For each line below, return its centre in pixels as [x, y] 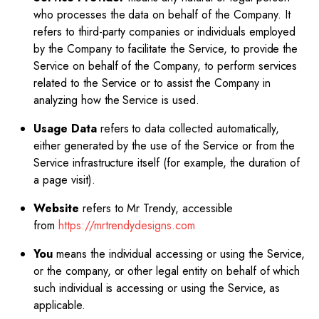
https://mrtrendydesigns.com [127, 225]
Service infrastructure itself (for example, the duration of [167, 163]
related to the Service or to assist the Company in [152, 83]
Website [56, 208]
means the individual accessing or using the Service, [179, 254]
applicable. [59, 305]
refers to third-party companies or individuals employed [165, 32]
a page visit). [64, 180]
